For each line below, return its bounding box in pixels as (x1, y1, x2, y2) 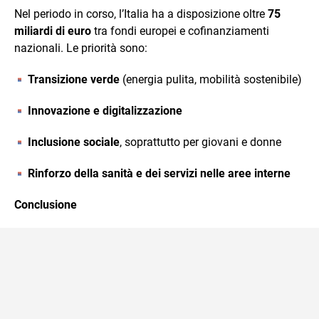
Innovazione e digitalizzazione (28, 104, 182, 117)
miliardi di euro (14, 24, 91, 38)
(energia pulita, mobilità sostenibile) (120, 73, 302, 86)
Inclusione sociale (28, 135, 120, 149)
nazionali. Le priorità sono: (14, 41, 147, 55)
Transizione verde (28, 73, 120, 86)
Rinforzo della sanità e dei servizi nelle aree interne (28, 167, 291, 180)
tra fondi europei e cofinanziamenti (91, 24, 269, 38)
